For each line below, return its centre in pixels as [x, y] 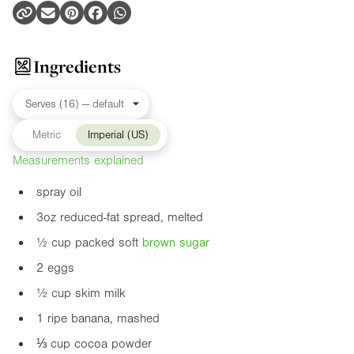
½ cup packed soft [89, 243]
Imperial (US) [118, 136]
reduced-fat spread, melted [130, 218]
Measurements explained [78, 161]
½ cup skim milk [81, 294]
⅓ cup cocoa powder [94, 344]
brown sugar [176, 243]
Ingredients [77, 66]
